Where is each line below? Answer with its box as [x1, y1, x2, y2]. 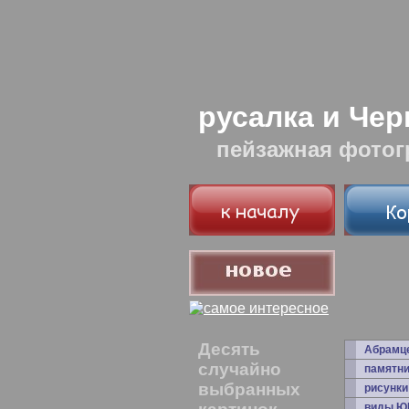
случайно [198, 360, 281, 379]
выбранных [198, 380, 300, 399]
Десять [198, 340, 260, 359]
